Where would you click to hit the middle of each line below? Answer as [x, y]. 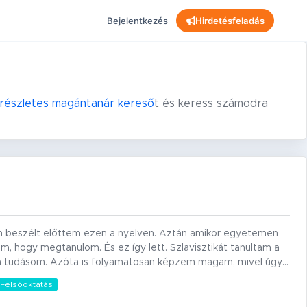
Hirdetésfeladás [230, 20]
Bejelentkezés [138, 20]
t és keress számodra [211, 103]
